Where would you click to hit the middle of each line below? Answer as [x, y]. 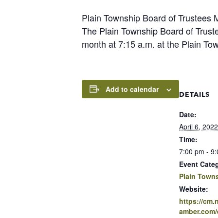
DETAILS [194, 94]
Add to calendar [132, 89]
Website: [194, 189]
